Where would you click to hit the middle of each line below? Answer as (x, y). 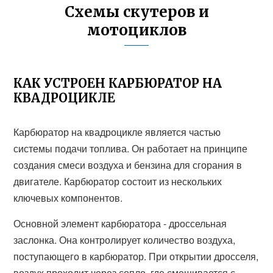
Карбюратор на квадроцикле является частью (117, 132)
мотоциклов (136, 30)
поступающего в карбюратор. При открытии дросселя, (136, 256)
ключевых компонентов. (68, 198)
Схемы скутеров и (136, 12)
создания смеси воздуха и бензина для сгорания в (128, 165)
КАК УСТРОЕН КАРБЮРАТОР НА (118, 83)
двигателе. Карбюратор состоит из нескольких (118, 181)
